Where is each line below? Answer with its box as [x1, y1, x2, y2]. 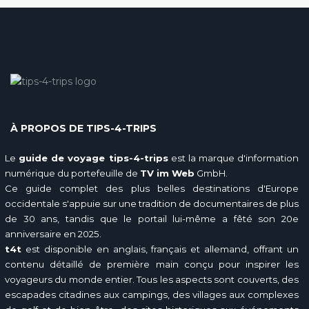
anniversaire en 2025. [5, 228, 101, 239]
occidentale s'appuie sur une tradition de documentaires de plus [5, 198, 299, 209]
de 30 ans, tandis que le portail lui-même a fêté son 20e [5, 213, 299, 224]
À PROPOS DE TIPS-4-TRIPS [10, 122, 157, 134]
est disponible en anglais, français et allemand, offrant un [21, 243, 299, 255]
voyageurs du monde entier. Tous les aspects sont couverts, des [5, 274, 299, 285]
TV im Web [140, 168, 195, 179]
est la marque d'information [168, 152, 299, 163]
